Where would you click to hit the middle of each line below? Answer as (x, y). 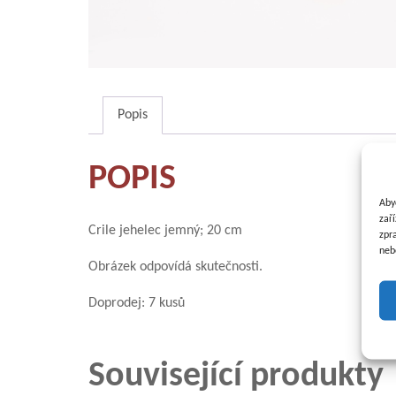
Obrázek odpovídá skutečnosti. (175, 267)
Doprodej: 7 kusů (136, 303)
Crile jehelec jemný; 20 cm (165, 230)
